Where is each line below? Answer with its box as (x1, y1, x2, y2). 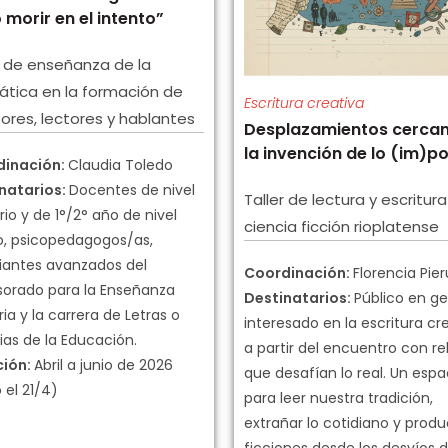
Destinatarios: (244, 287, 354, 308)
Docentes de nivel (69, 180, 195, 201)
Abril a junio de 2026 (34, 355, 173, 376)
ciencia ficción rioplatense (244, 215, 439, 237)
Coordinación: (244, 262, 353, 283)
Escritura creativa (244, 92, 364, 113)
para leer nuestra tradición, (244, 387, 433, 408)
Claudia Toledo (68, 155, 173, 176)
